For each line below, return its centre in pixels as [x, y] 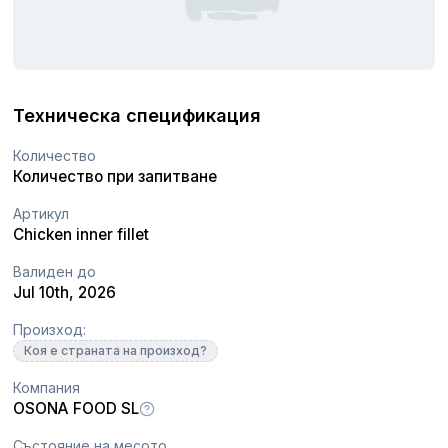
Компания [47, 387]
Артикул [41, 213]
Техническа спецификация [137, 115]
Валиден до [55, 271]
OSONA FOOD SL [76, 408]
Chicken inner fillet [81, 234]
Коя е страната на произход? [116, 350]
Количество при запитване [115, 176]
